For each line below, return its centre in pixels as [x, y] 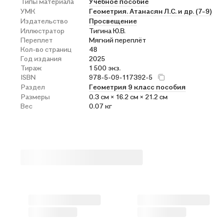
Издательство [44, 21]
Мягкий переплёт [118, 40]
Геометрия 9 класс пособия [137, 87]
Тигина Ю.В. [107, 31]
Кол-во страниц [46, 49]
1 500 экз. [105, 68]
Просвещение [113, 21]
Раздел [33, 87]
